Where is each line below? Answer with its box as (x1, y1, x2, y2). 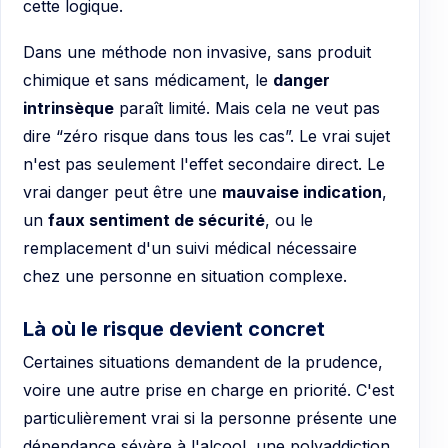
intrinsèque (23, 97, 114, 118)
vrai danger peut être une (23, 181, 222, 202)
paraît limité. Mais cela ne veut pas (114, 97, 380, 118)
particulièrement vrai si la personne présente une (23, 407, 397, 428)
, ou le (265, 209, 313, 230)
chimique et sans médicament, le (23, 69, 273, 90)
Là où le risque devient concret (23, 316, 325, 341)
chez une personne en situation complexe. (23, 265, 347, 286)
